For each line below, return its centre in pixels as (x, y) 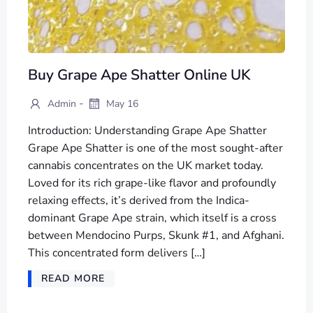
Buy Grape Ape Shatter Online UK (139, 75)
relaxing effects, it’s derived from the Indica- (139, 200)
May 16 (121, 104)
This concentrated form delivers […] (117, 253)
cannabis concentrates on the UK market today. (146, 165)
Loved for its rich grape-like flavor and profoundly (152, 183)
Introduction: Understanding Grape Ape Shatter (147, 130)
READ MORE (73, 278)
